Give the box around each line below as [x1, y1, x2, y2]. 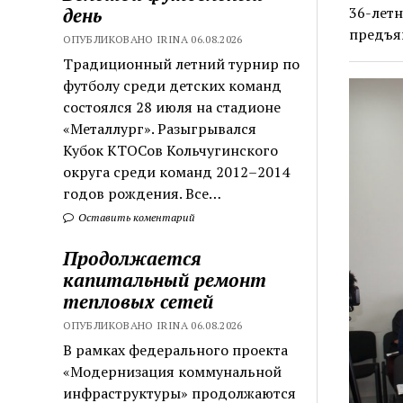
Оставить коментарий [76, 210, 196, 224]
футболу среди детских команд [63, 75, 282, 95]
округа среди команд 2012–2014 [63, 161, 291, 182]
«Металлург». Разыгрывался [63, 118, 257, 139]
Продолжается [63, 245, 202, 271]
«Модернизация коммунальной [63, 361, 282, 381]
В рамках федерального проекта [63, 339, 289, 360]
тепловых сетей [63, 288, 214, 314]
